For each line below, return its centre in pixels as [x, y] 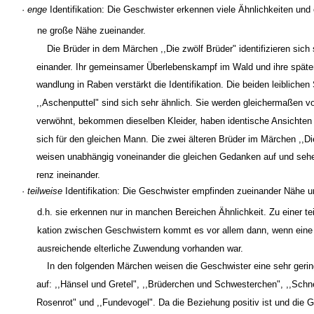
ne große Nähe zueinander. [92, 30]
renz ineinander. [69, 175]
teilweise [45, 191]
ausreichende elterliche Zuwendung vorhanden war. [141, 248]
